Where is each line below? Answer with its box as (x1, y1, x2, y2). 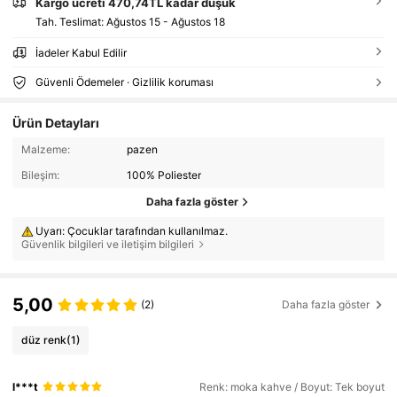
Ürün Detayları (12, 114, 100, 130)
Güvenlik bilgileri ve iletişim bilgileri (20, 237, 194, 252)
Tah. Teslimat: (35, 15, 106, 29)
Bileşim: (20, 167, 59, 182)
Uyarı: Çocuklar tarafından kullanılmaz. (35, 224, 231, 238)
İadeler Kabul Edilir (35, 46, 127, 60)
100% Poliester (127, 167, 202, 182)
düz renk (20, 333, 66, 347)
